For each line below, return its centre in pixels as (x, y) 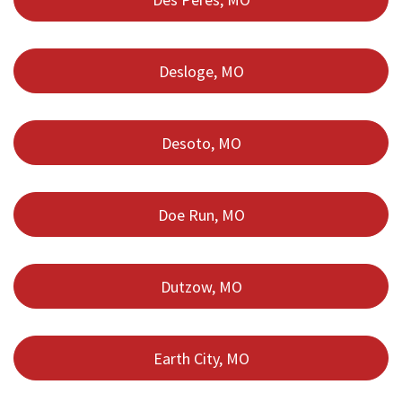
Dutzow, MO (201, 286)
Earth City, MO (201, 358)
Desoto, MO (201, 143)
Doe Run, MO (201, 214)
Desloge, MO (201, 71)
